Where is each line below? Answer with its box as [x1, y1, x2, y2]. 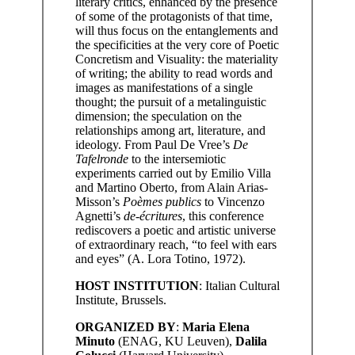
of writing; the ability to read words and [74, 66, 273, 80]
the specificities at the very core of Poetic [74, 37, 279, 52]
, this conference [181, 208, 264, 223]
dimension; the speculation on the [74, 109, 242, 123]
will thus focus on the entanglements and [74, 23, 278, 37]
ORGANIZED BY [74, 319, 176, 334]
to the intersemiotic [128, 151, 226, 166]
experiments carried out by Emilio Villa [74, 166, 271, 180]
